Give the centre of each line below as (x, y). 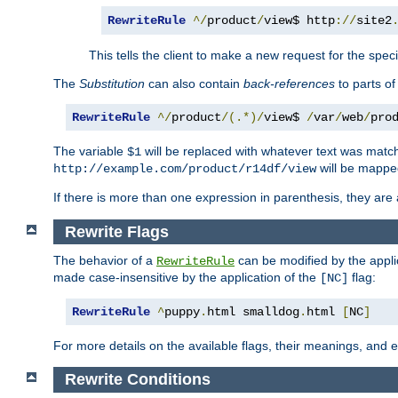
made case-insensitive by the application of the (187, 278)
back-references (289, 83)
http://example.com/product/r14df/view (185, 168)
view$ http (299, 20)
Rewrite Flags (116, 231)
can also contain (194, 83)
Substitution (112, 83)
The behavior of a (105, 261)
